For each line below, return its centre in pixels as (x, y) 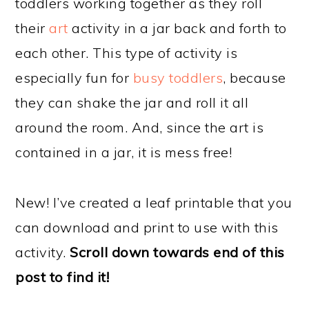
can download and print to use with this (147, 227)
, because (255, 77)
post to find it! (62, 277)
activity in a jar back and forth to (177, 28)
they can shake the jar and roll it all (132, 102)
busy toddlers (178, 77)
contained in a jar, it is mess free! (124, 152)
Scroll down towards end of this (177, 252)
